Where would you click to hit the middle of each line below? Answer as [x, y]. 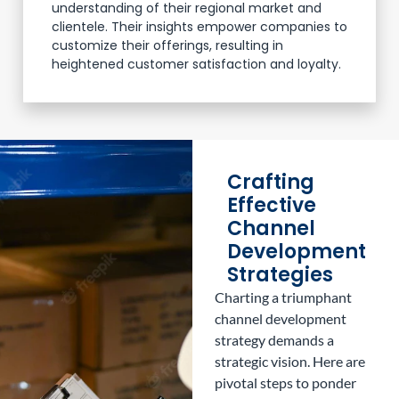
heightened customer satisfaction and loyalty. [196, 64]
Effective [271, 205]
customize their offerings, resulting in [167, 45]
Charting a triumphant [283, 297]
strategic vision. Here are [289, 361]
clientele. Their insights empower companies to [199, 26]
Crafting [270, 182]
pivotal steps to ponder [285, 382]
